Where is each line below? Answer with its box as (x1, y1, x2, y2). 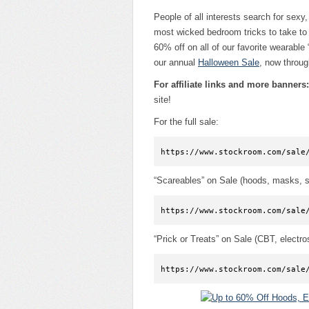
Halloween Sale (198, 57, 259, 68)
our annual (154, 57, 198, 68)
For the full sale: (154, 116, 219, 127)
